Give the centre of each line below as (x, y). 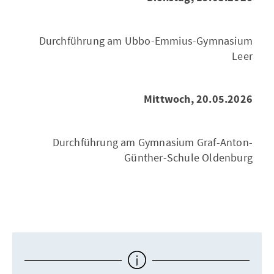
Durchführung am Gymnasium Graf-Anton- (152, 142)
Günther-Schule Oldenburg (188, 157)
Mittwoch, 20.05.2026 (198, 99)
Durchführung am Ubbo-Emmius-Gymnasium (146, 41)
